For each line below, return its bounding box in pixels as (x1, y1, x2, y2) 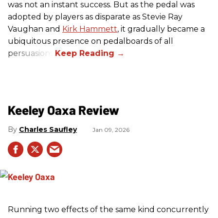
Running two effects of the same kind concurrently (8, 205, 209, 215)
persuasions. (8, 49, 55, 58)
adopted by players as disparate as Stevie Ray (8, 12, 182, 22)
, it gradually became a (117, 24, 205, 34)
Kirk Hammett (62, 24, 117, 34)
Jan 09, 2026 (92, 126, 129, 134)
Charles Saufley (19, 125, 77, 134)
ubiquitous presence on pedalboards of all (8, 36, 173, 46)
